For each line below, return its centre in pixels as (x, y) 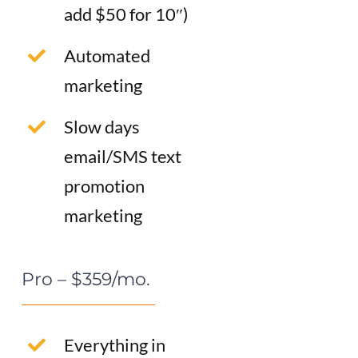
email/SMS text (122, 157)
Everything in (114, 345)
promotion (104, 186)
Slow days (101, 127)
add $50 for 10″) (126, 14)
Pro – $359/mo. (86, 279)
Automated (107, 55)
